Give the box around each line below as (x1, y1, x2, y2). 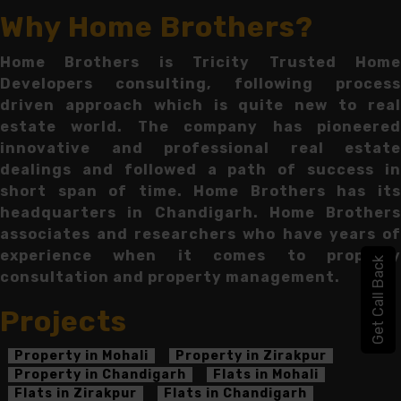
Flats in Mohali (213, 367, 319, 383)
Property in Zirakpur (175, 348, 327, 364)
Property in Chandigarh (14, 367, 186, 383)
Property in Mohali (14, 348, 149, 364)
